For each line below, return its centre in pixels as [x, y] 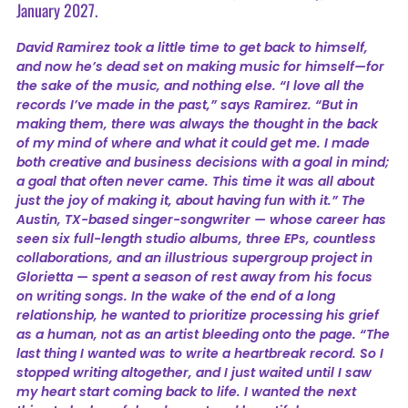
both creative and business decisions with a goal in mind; [203, 162]
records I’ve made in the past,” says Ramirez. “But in [187, 104]
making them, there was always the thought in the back [197, 123]
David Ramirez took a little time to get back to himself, [192, 47]
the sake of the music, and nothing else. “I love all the [190, 85]
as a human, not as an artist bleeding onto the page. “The [203, 334]
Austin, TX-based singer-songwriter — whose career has [201, 219]
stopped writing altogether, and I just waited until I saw [194, 372]
